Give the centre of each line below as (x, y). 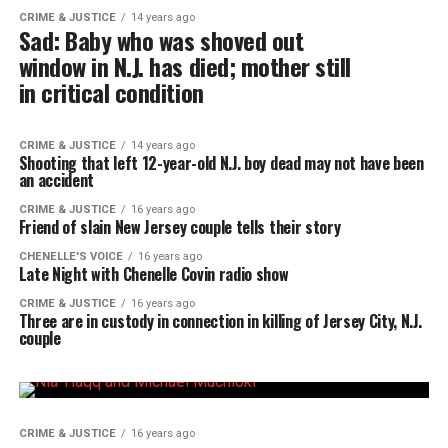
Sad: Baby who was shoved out (161, 40)
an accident (56, 180)
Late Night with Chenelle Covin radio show (153, 274)
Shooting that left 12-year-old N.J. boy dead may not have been (221, 163)
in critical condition (111, 92)
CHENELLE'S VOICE (70, 256)
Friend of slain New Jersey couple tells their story (179, 227)
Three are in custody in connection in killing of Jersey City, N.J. (220, 321)
